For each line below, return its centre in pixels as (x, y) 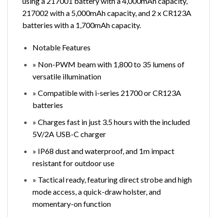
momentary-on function (71, 204)
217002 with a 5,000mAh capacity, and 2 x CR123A (107, 13)
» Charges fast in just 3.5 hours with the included (111, 122)
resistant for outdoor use (73, 163)
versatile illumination (67, 76)
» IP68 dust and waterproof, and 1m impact (103, 151)
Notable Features (61, 47)
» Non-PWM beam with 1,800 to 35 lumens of (108, 64)
